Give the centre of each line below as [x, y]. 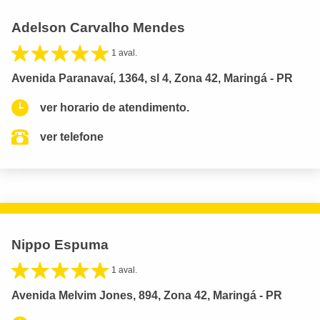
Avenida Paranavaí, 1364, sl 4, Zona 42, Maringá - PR [152, 79]
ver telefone [72, 137]
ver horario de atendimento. [115, 108]
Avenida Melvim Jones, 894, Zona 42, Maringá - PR [147, 296]
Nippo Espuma [60, 245]
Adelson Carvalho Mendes [98, 28]
